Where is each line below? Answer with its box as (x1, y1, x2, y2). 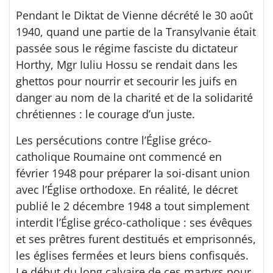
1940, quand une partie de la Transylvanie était (16, 24, 256, 39)
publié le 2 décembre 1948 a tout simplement (16, 198, 249, 213)
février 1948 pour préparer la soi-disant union (16, 165, 250, 180)
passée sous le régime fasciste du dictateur (16, 40, 238, 55)
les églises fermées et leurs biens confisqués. (16, 247, 249, 263)
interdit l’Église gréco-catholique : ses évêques (16, 214, 252, 230)
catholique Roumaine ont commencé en (16, 149, 222, 164)
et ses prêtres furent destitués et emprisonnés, (16, 231, 256, 246)
